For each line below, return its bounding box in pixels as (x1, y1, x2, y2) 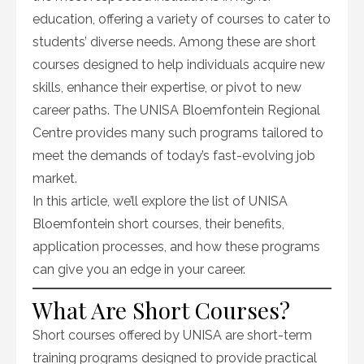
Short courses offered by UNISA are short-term (32, 327, 312, 343)
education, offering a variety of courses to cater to (32, 11, 331, 27)
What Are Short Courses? (32, 295, 290, 325)
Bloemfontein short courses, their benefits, (32, 216, 284, 232)
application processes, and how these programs (32, 239, 320, 254)
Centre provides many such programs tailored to (32, 125, 323, 141)
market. (32, 171, 77, 186)
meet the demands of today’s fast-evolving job (32, 148, 315, 163)
